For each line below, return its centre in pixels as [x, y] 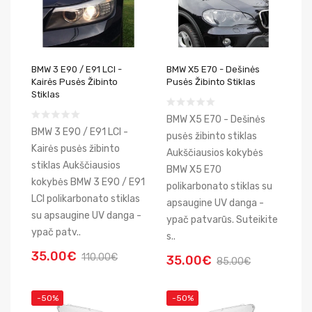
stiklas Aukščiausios [76, 165]
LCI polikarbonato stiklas [86, 199]
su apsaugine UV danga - [86, 216]
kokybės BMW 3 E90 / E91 [88, 182]
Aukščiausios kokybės [215, 153]
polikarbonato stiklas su [219, 186]
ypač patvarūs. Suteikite [222, 220]
